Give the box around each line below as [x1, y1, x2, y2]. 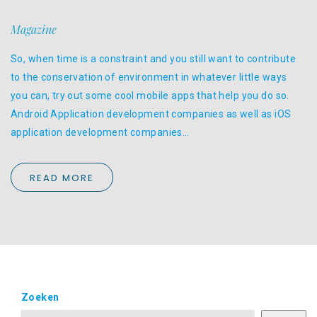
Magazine [11, 22, 57, 37]
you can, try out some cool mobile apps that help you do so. [11, 90, 289, 101]
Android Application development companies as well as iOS [11, 108, 292, 120]
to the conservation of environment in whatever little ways [11, 71, 287, 83]
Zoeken [21, 292, 59, 303]
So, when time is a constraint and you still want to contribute [11, 53, 296, 64]
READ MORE [30, 171, 94, 185]
